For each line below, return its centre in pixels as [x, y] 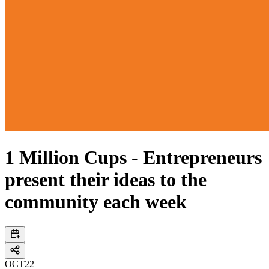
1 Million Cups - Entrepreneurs [133, 158]
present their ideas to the [106, 180]
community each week [96, 202]
